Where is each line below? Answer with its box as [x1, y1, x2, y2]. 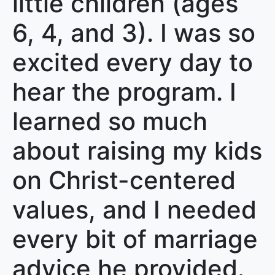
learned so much [12, 106, 207, 136]
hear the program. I [12, 76, 236, 107]
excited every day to [12, 47, 253, 77]
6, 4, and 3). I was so [12, 17, 255, 48]
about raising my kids [12, 135, 262, 166]
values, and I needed [12, 194, 257, 225]
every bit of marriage [12, 223, 258, 254]
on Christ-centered [12, 165, 236, 195]
